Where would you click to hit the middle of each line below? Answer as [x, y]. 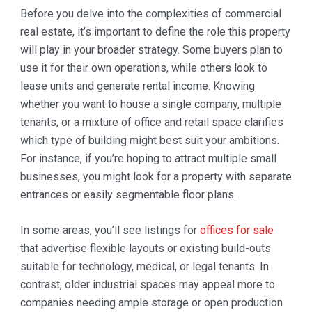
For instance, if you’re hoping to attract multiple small [148, 158]
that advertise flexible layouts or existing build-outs [145, 249]
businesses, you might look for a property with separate [156, 176]
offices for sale [236, 231]
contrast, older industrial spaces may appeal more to [147, 285]
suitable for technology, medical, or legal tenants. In [144, 267]
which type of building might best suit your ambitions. [149, 140]
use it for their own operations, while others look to [143, 68]
